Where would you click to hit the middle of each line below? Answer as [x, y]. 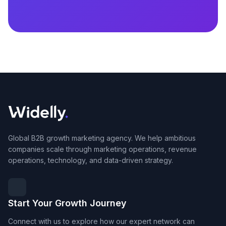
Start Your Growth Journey [67, 203]
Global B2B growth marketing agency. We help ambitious [102, 138]
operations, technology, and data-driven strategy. [91, 160]
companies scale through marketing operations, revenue [102, 149]
